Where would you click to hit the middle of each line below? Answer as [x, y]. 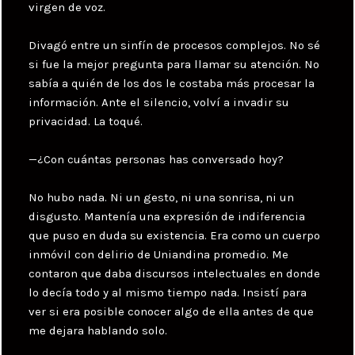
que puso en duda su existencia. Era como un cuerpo [175, 235]
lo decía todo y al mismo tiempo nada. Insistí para [168, 292]
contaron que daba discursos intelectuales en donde [175, 273]
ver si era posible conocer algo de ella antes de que [172, 311]
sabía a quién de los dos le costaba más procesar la [172, 83]
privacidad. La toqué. [86, 121]
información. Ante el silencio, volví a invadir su [159, 102]
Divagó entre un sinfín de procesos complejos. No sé [175, 45]
